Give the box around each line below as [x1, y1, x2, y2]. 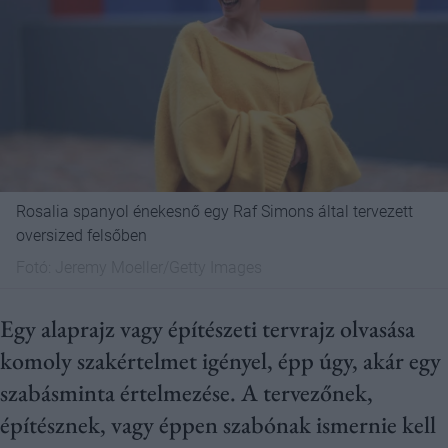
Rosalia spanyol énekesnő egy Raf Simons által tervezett [16, 202, 413, 221]
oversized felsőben [16, 226, 147, 245]
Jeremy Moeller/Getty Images [55, 258, 262, 277]
